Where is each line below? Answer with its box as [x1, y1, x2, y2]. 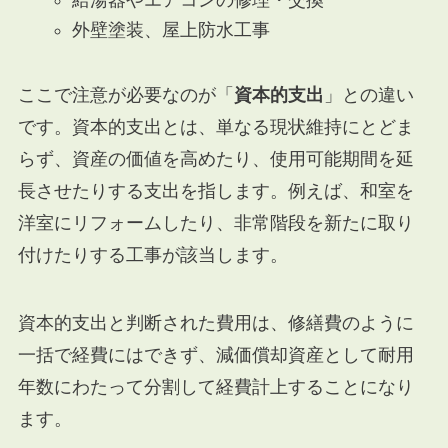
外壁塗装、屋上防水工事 [71, 20, 270, 41]
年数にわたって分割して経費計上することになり [17, 376, 414, 397]
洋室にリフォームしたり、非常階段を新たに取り [17, 213, 414, 234]
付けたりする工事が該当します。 [17, 245, 288, 266]
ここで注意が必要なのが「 [17, 85, 234, 106]
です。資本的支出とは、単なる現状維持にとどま [17, 117, 414, 138]
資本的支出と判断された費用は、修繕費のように [17, 312, 414, 333]
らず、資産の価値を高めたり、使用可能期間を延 [17, 149, 414, 170]
